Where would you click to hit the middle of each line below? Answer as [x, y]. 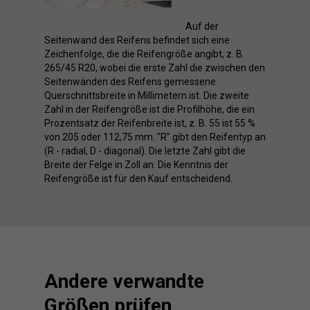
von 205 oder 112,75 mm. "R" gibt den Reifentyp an [155, 137]
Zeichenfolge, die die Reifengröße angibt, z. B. [144, 54]
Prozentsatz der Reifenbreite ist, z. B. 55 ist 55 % [150, 124]
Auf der [202, 27]
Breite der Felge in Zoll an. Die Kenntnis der [136, 165]
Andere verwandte [124, 282]
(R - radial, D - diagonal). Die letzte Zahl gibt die [145, 151]
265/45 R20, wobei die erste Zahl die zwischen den [155, 68]
